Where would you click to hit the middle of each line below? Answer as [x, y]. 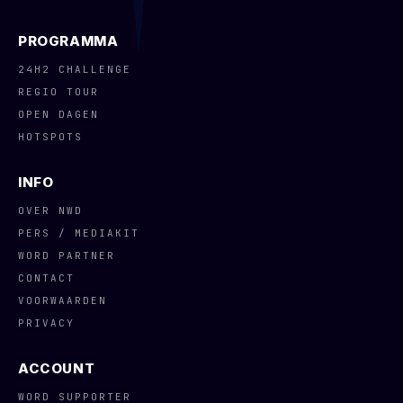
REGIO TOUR [58, 92]
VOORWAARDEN [63, 300]
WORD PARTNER [67, 255]
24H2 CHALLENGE [75, 69]
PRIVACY [46, 323]
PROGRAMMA [68, 41]
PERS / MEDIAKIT [79, 233]
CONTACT [46, 278]
